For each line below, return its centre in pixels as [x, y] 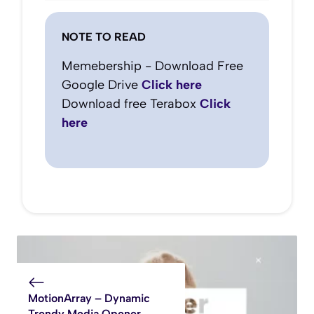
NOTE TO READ [104, 37]
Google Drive [102, 85]
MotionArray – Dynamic [89, 299]
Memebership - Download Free [152, 66]
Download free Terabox [131, 104]
